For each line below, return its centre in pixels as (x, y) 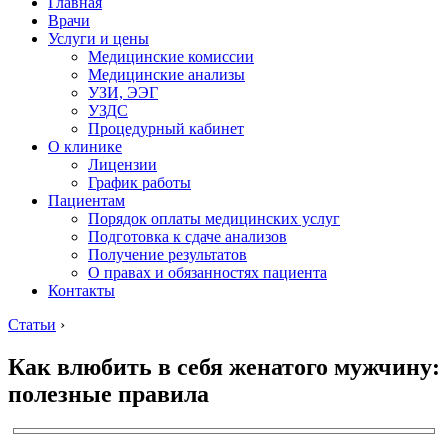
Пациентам (86, 200)
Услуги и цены (98, 38)
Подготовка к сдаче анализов (187, 236)
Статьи (32, 324)
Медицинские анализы (166, 74)
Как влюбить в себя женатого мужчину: (224, 366)
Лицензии (122, 164)
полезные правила (108, 393)
